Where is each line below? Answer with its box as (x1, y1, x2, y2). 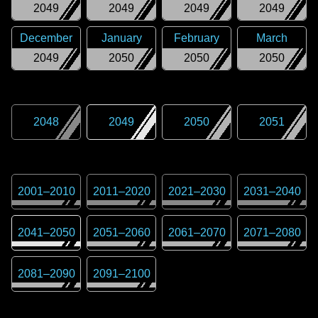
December (20, 32, 72, 44)
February (174, 32, 219, 44)
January (101, 32, 142, 44)
